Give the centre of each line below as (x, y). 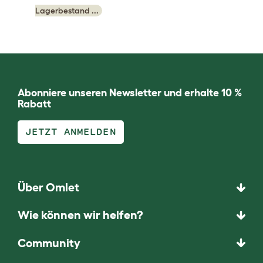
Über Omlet (48, 188)
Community (49, 243)
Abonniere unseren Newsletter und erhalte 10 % (130, 93)
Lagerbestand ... (67, 11)
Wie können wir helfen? (80, 215)
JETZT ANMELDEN (71, 132)
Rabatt (34, 104)
